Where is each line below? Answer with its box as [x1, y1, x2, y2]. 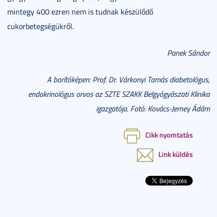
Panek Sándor [167, 47, 210, 58]
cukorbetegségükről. [7, 20, 74, 31]
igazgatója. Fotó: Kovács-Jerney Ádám [96, 103, 210, 114]
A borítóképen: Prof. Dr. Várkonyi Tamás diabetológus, [47, 74, 210, 85]
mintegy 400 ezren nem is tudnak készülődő [7, 6, 153, 17]
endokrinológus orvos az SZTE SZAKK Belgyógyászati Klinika [28, 88, 210, 99]
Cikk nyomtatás [145, 129, 193, 140]
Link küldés [158, 149, 193, 160]
